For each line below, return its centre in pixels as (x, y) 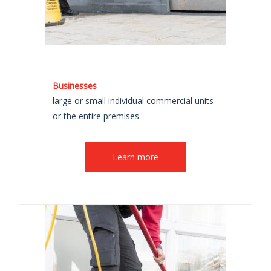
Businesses (75, 86)
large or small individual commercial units (133, 101)
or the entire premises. (97, 116)
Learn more (135, 157)
